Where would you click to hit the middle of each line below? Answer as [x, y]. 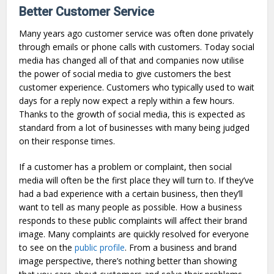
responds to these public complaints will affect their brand [133, 220]
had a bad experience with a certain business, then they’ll [131, 193]
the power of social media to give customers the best [125, 73]
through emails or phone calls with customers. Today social [137, 46]
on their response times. [67, 141]
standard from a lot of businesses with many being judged [135, 127]
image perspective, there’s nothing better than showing [128, 261]
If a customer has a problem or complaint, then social [126, 166]
